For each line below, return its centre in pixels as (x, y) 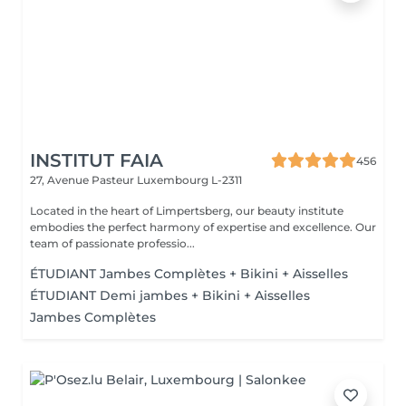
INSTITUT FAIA (97, 160)
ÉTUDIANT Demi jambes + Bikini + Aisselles (170, 295)
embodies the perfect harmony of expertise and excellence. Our (193, 227)
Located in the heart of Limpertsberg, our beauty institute (187, 211)
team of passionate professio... (112, 243)
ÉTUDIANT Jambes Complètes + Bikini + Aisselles (189, 274)
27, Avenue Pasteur (83, 180)
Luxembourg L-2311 (189, 180)
